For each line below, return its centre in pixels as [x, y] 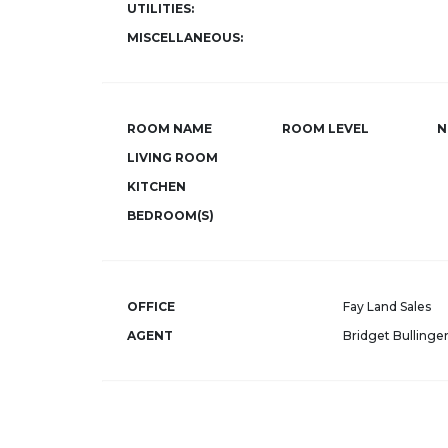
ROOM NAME [169, 128]
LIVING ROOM [172, 157]
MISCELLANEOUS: [185, 37]
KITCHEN [156, 186]
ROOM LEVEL [325, 128]
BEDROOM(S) [170, 215]
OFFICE [151, 306]
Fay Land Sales [387, 306]
